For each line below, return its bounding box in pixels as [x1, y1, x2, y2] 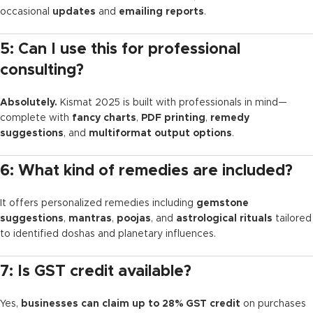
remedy [210, 112, 249, 123]
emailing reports [119, 6, 204, 17]
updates [52, 6, 96, 17]
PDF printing [141, 112, 205, 123]
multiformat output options [89, 128, 232, 138]
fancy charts [72, 112, 136, 123]
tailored [272, 213, 312, 224]
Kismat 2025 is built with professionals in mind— [57, 97, 287, 108]
